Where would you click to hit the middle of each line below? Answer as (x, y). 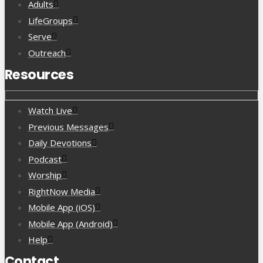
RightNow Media (62, 191)
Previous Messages (68, 127)
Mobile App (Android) (70, 223)
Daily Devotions (60, 143)
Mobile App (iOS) (62, 208)
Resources (39, 74)
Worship (45, 175)
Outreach (47, 53)
